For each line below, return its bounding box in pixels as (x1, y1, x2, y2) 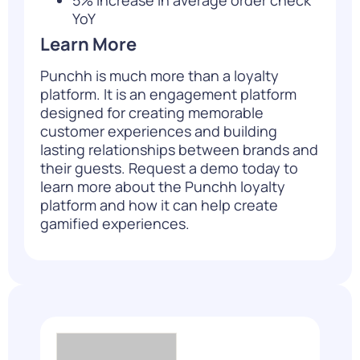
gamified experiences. (40, 213, 190, 233)
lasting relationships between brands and (40, 139, 318, 159)
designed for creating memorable (40, 102, 264, 122)
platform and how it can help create (40, 194, 278, 215)
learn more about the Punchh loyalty (40, 176, 285, 196)
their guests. (40, 157, 129, 178)
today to (239, 157, 298, 178)
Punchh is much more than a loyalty (40, 65, 279, 85)
